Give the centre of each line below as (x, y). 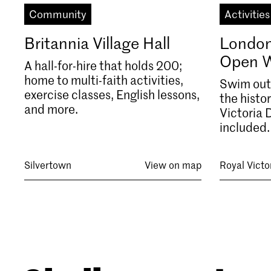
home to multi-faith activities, (104, 80)
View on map (173, 164)
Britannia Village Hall (97, 43)
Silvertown (48, 164)
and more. (51, 109)
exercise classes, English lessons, (112, 94)
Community (58, 14)
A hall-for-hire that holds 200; (103, 65)
